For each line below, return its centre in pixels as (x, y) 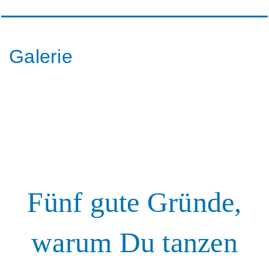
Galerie (41, 57)
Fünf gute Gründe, (134, 202)
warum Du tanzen (134, 242)
